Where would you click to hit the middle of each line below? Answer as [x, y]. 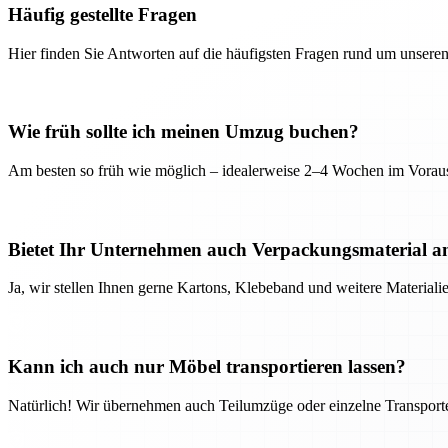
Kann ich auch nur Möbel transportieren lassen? [207, 367]
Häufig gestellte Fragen [102, 14]
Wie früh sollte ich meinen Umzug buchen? [183, 132]
